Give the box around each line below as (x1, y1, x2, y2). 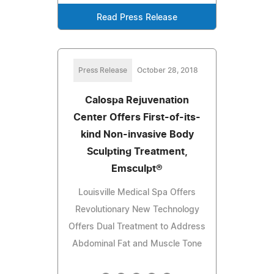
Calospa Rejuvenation (85, 95, 189, 105)
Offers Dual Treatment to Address (68, 222, 206, 231)
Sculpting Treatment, (86, 146, 188, 157)
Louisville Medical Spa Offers (78, 188, 196, 197)
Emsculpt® (111, 163, 163, 174)
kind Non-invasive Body (80, 129, 194, 139)
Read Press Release (97, 13, 177, 22)
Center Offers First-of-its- (73, 112, 201, 122)
